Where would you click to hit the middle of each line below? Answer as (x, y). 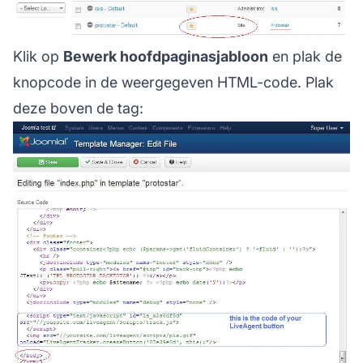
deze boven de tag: (78, 108)
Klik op (38, 56)
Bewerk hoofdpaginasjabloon (166, 56)
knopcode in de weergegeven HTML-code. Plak (173, 82)
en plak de (305, 56)
